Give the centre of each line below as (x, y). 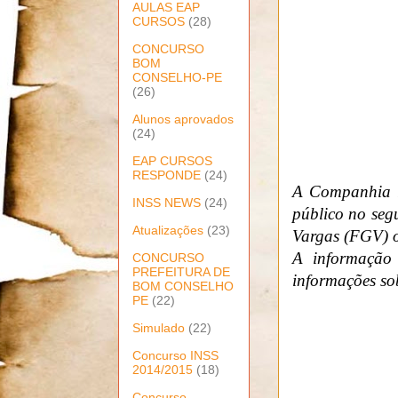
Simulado (159, 327)
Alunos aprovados (183, 119)
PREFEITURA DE (181, 271)
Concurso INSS (175, 355)
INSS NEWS (167, 202)
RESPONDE (167, 175)
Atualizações (168, 230)
